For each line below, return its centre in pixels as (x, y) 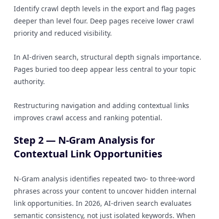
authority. (29, 81)
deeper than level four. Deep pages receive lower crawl (104, 21)
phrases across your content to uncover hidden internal (105, 191)
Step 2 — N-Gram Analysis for (84, 140)
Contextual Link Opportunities (88, 154)
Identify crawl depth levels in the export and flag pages (105, 9)
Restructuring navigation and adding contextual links (101, 105)
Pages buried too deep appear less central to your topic (105, 69)
